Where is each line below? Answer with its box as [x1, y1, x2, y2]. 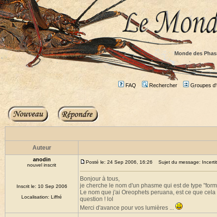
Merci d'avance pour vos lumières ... [80, 204, 175, 211]
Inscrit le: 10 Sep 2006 [16, 184, 67, 189]
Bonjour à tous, [80, 175, 120, 182]
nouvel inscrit [27, 162, 56, 168]
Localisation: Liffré [21, 194, 62, 200]
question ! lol [80, 196, 113, 202]
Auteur [32, 144, 51, 151]
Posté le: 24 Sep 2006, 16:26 [86, 159, 153, 165]
